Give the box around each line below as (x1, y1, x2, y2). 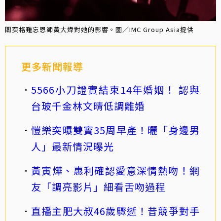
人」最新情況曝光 (31, 139, 114, 153)
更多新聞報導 (21, 59, 83, 74)
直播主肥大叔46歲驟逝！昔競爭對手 (31, 203, 200, 218)
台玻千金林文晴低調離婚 (31, 98, 145, 113)
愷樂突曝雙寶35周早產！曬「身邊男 (31, 122, 200, 137)
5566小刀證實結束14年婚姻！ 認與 (31, 82, 200, 97)
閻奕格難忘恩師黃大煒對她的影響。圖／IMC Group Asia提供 (5, 24, 194, 34)
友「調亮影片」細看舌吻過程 (31, 179, 166, 194)
